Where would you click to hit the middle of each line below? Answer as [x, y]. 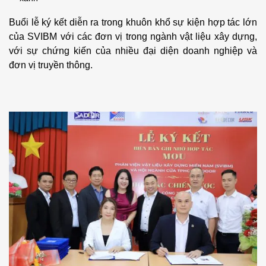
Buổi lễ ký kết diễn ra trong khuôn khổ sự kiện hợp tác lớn [133, 23]
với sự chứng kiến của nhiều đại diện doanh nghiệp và [133, 51]
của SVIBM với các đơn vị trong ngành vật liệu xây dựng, [133, 37]
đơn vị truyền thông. [51, 65]
